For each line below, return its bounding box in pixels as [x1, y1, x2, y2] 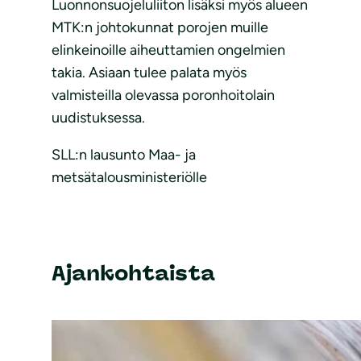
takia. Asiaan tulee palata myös [52, 64, 247, 82]
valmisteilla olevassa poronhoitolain [52, 86, 275, 105]
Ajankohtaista [52, 259, 215, 286]
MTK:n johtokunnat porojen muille [52, 19, 268, 37]
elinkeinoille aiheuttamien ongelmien [52, 41, 285, 60]
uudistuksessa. [52, 109, 145, 127]
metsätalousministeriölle [52, 168, 207, 187]
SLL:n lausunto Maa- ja [52, 146, 196, 164]
